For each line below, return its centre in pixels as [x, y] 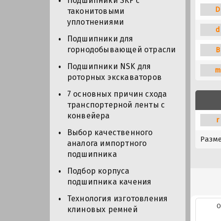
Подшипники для [100, 39]
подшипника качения [109, 182]
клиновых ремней [102, 210]
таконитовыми [96, 11]
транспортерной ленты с [116, 105]
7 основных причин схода [117, 94]
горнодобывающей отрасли [121, 50]
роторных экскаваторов [114, 77]
